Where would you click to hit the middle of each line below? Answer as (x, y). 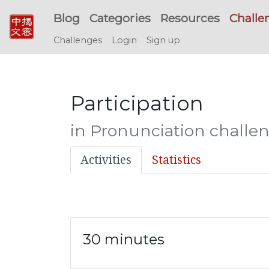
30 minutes (124, 239)
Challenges (78, 40)
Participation (137, 103)
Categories (120, 18)
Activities (106, 160)
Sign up (163, 40)
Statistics (177, 160)
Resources (190, 18)
